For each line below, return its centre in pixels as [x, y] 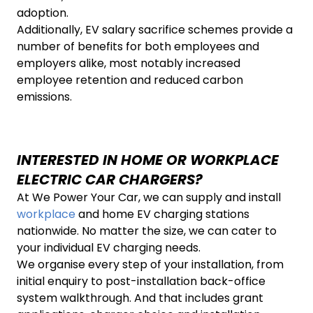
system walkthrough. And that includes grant [140, 298]
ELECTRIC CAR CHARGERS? [110, 179]
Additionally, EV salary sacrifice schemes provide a [155, 29]
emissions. [44, 96]
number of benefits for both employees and [138, 46]
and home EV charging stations [162, 214]
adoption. [43, 13]
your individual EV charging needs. [109, 247]
